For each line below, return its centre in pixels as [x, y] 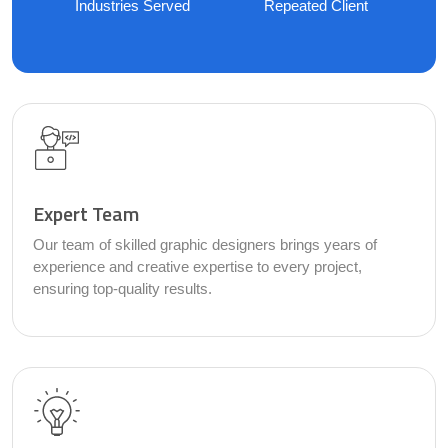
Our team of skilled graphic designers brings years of [205, 245]
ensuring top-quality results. [122, 289]
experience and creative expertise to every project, [197, 267]
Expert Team [86, 214]
